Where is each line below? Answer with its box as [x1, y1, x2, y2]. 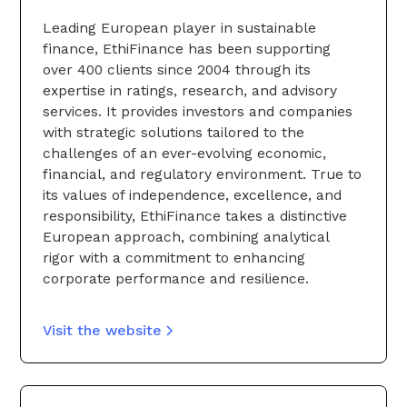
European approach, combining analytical [43, 228, 329, 246]
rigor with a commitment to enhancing [43, 249, 305, 267]
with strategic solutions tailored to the [43, 124, 304, 142]
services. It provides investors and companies [43, 103, 352, 121]
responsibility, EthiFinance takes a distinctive [43, 207, 347, 225]
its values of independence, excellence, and [43, 186, 342, 204]
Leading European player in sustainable [43, 19, 316, 37]
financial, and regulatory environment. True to [43, 165, 362, 184]
